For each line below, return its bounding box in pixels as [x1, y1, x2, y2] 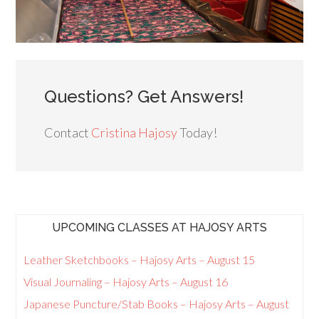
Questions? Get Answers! [44, 85, 244, 107]
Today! [177, 124, 218, 140]
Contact [44, 124, 92, 140]
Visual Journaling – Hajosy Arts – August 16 [23, 274, 229, 288]
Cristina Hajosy [91, 124, 178, 140]
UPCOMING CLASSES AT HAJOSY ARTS [52, 220, 267, 234]
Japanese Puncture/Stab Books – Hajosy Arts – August [23, 296, 290, 310]
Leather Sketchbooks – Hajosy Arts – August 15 [23, 252, 256, 266]
